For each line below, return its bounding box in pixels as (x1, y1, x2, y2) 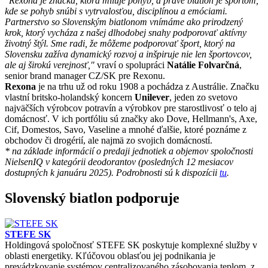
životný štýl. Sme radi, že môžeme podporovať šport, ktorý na (5, 38, 235, 48)
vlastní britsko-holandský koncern (5, 92, 135, 102)
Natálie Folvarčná (167, 59, 239, 70)
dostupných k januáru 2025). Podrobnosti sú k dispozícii (5, 167, 220, 178)
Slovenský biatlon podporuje (5, 190, 179, 206)
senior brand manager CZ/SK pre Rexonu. (5, 70, 165, 81)
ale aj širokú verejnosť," (5, 59, 95, 70)
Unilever (135, 92, 169, 102)
